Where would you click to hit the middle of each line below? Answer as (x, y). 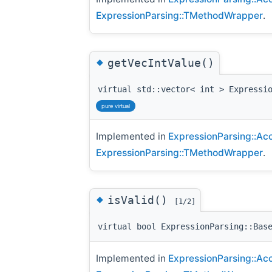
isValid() (141, 200)
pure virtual (116, 106)
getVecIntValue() (161, 63)
